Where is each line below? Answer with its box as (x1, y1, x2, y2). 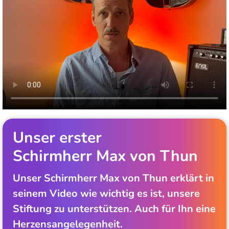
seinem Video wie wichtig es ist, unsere (13, 186, 200, 200)
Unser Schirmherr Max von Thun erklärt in (13, 171, 214, 185)
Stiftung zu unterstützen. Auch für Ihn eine (13, 201, 216, 216)
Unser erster (13, 127, 102, 148)
